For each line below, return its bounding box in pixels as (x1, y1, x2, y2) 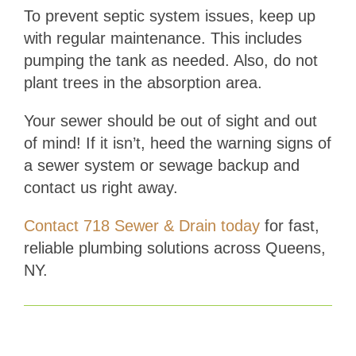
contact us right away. (23, 179, 178, 197)
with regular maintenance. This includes (23, 29, 302, 48)
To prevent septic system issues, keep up (23, 7, 315, 25)
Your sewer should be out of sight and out (23, 112, 317, 130)
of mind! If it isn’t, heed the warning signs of (23, 134, 331, 153)
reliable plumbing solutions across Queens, (23, 239, 326, 257)
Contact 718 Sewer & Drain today (23, 217, 260, 235)
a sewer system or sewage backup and (23, 157, 300, 175)
